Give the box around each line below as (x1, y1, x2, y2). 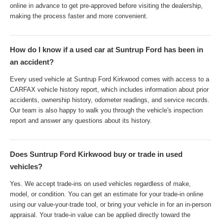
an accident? (10, 58, 54, 67)
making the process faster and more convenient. (10, 12, 148, 20)
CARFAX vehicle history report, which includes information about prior (10, 86, 209, 94)
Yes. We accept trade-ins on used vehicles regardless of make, (10, 180, 191, 188)
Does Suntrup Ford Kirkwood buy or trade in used (10, 150, 183, 159)
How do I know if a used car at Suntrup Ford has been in (10, 45, 203, 54)
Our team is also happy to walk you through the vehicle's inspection (10, 107, 203, 114)
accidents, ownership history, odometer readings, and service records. (10, 96, 210, 104)
